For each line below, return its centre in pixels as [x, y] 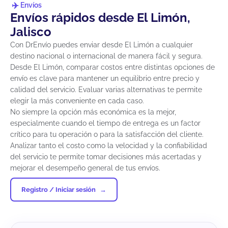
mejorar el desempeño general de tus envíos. [85, 168]
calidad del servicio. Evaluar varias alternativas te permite [106, 90]
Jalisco [31, 32]
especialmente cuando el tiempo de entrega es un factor [105, 123]
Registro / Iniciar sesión [59, 190]
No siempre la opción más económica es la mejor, [93, 112]
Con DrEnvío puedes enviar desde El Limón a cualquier [102, 45]
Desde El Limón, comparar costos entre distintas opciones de [112, 67]
